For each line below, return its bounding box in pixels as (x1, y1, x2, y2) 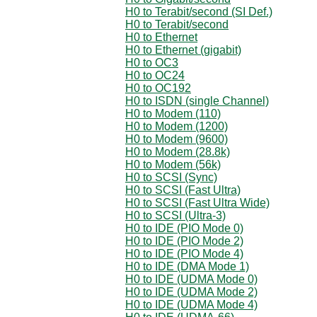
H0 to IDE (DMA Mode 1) (125, 260, 249, 272)
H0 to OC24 (125, 69, 185, 81)
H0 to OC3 (125, 56, 178, 69)
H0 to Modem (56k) (125, 158, 221, 171)
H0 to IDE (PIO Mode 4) (125, 247, 243, 260)
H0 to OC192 (125, 81, 191, 94)
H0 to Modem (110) (125, 107, 221, 120)
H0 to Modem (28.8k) (125, 145, 230, 158)
